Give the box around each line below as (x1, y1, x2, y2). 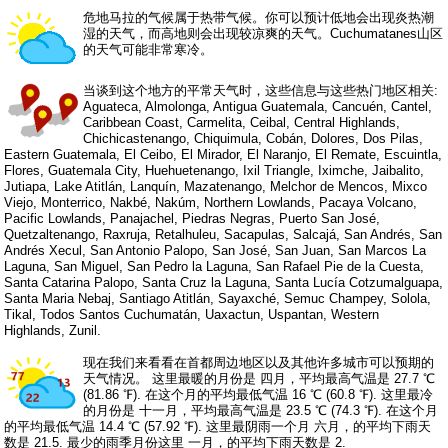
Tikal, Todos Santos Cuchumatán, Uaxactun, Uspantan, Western (4, 306, 380, 322)
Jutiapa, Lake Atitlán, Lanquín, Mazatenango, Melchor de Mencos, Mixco (4, 178, 428, 194)
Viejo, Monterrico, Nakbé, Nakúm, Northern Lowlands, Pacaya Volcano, (4, 194, 418, 210)
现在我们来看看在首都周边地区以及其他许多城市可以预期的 (83, 354, 435, 370)
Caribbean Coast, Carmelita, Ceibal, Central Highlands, (83, 114, 401, 130)
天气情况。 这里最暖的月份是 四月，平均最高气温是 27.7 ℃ (83, 370, 436, 386)
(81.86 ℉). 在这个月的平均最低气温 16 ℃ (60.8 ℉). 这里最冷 (83, 386, 434, 402)
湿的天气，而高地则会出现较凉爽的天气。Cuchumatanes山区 (83, 25, 444, 41)
